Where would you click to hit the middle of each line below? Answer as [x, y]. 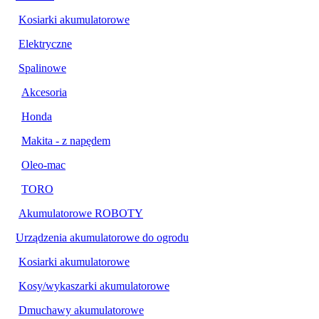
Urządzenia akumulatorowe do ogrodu [102, 237]
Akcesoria [44, 92]
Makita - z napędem [66, 140]
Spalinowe [42, 68]
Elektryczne [45, 43]
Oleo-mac [43, 164]
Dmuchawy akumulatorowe [81, 310]
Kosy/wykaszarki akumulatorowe [94, 286]
